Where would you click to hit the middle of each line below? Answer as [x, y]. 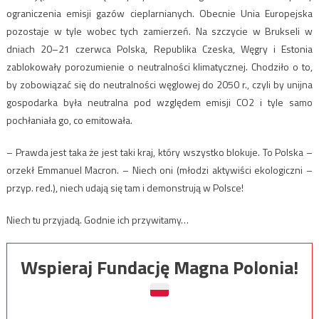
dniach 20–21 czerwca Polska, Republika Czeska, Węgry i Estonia [159, 48]
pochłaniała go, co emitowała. [69, 120]
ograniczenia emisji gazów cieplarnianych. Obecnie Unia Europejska [159, 13]
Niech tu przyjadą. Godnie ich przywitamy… [97, 219]
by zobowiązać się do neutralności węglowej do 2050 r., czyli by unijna [159, 84]
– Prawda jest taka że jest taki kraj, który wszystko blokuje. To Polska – [159, 152]
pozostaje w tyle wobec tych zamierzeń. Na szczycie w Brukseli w [159, 31]
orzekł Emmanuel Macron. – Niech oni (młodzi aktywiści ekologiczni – [159, 169]
